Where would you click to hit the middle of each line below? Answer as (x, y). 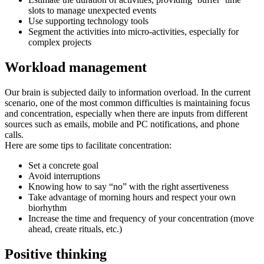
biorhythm (47, 207)
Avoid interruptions (64, 176)
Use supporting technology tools (88, 21)
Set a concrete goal (63, 165)
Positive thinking (56, 254)
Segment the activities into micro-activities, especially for (133, 31)
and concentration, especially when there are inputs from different (126, 113)
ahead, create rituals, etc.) (75, 229)
